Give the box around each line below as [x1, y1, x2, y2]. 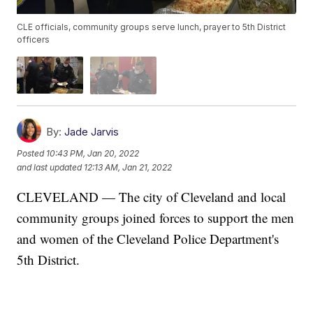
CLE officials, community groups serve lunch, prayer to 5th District [17, 22, 286, 33]
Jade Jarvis [64, 124, 119, 138]
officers [17, 34, 50, 45]
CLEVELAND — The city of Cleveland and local [17, 187, 286, 205]
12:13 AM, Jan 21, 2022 [84, 162, 173, 173]
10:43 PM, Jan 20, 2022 [46, 148, 140, 159]
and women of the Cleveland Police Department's [17, 229, 279, 247]
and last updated [17, 162, 82, 173]
